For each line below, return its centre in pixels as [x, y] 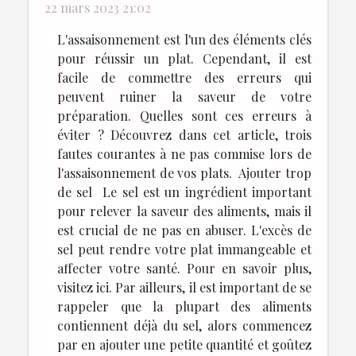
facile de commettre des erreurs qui [184, 77]
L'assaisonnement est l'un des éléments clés [184, 39]
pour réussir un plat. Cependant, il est [184, 58]
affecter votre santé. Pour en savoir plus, [184, 268]
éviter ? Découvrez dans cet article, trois [184, 134]
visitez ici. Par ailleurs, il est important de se [184, 287]
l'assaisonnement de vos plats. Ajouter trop [184, 172]
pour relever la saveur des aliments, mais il [184, 211]
